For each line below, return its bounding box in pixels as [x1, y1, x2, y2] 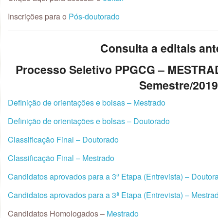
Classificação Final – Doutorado [8, 134, 119, 145]
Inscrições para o [8, 11, 69, 22]
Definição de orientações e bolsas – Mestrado [8, 97, 165, 108]
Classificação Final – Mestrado [8, 152, 114, 163]
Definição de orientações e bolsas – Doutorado [8, 115, 170, 127]
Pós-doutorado [69, 11, 120, 22]
